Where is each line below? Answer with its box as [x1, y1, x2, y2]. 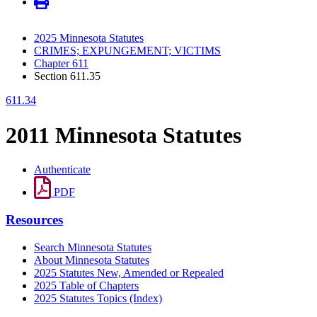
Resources [6, 212, 63, 227]
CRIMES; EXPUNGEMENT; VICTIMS [34, 45, 221, 57]
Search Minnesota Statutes [34, 241, 151, 253]
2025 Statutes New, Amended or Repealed [34, 266, 224, 279]
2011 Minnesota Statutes [6, 122, 241, 148]
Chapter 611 [34, 57, 88, 70]
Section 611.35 [34, 70, 100, 83]
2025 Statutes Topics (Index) [34, 292, 162, 304]
